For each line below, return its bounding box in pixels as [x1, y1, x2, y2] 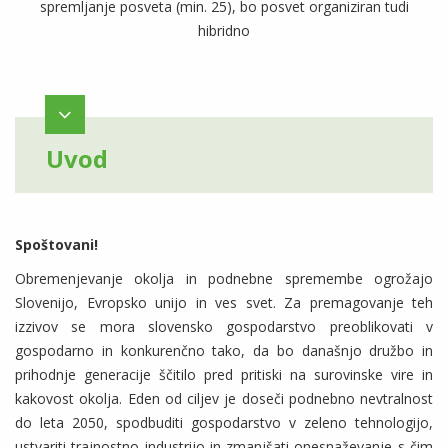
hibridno [198, 21, 250, 41]
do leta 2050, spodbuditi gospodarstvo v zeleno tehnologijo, [15, 413, 433, 433]
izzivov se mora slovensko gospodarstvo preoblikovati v [15, 317, 433, 337]
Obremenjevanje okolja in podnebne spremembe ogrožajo [15, 269, 433, 289]
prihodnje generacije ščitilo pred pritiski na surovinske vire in [15, 365, 433, 385]
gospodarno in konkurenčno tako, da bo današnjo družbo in [15, 341, 433, 361]
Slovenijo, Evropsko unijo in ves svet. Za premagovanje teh [15, 293, 433, 313]
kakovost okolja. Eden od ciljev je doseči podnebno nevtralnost [15, 389, 433, 409]
